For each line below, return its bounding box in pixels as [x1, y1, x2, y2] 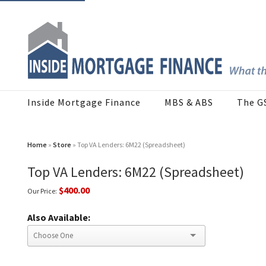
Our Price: [27, 186, 57, 196]
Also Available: [27, 211, 90, 224]
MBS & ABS [164, 96, 213, 109]
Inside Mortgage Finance [27, 96, 141, 109]
